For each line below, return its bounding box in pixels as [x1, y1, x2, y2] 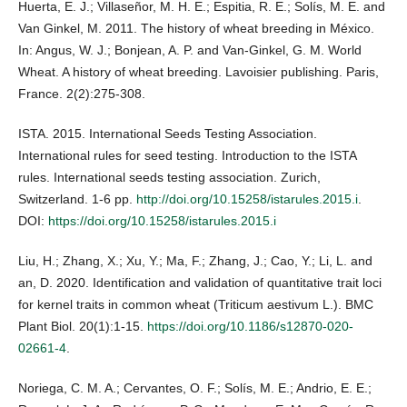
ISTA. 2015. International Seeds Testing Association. [18, 126, 317, 142]
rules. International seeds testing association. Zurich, [18, 170, 321, 185]
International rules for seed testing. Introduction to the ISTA [18, 148, 356, 164]
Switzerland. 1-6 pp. [18, 192, 136, 207]
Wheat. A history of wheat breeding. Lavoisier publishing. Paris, [18, 65, 379, 80]
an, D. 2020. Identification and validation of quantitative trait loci [18, 275, 382, 291]
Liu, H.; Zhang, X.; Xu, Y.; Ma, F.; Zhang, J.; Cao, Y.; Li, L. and [18, 253, 372, 269]
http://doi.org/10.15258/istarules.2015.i [136, 192, 358, 207]
